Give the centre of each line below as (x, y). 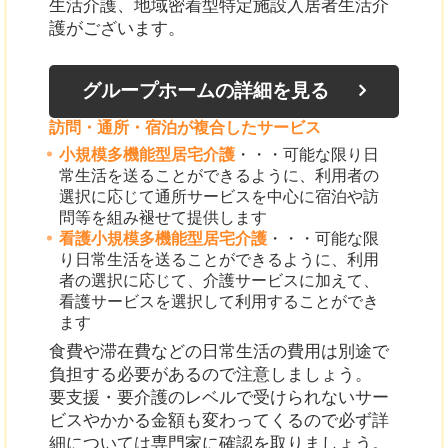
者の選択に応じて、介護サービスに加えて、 (219, 280)
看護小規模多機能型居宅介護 (163, 238)
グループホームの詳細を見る (206, 91)
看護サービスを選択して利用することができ (219, 301)
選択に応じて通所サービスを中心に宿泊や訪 (219, 196)
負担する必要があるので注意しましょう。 (210, 374)
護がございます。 (116, 28)
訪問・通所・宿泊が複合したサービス (184, 127)
